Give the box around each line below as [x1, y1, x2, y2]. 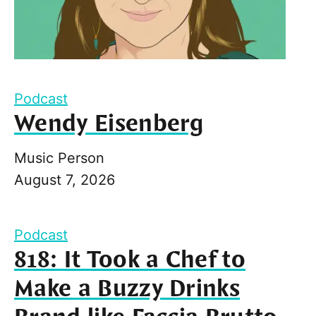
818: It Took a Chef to [14, 244, 246, 276]
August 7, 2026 [14, 171, 115, 188]
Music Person [14, 149, 104, 166]
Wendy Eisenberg [14, 108, 204, 140]
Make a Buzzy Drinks [14, 273, 241, 305]
